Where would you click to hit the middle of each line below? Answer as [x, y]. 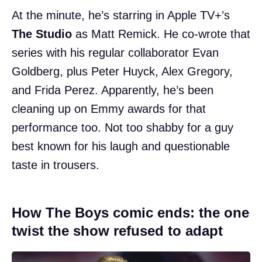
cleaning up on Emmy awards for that [109, 108]
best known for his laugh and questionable [121, 146]
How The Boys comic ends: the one [130, 212]
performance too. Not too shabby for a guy [123, 127]
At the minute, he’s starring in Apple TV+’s [121, 15]
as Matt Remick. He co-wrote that [161, 34]
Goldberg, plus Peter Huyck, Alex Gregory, [122, 71]
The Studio [42, 34]
